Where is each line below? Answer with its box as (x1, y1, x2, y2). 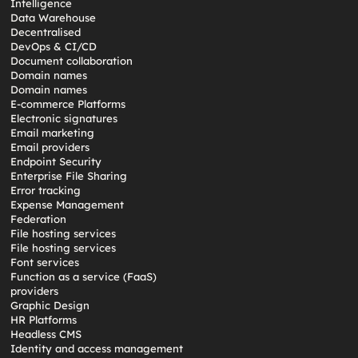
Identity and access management (10, 342, 184, 355)
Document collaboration (10, 54, 133, 67)
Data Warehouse (10, 11, 97, 24)
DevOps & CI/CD (10, 40, 97, 53)
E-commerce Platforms (10, 97, 126, 110)
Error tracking (10, 184, 82, 197)
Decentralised (10, 26, 82, 38)
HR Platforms (10, 313, 78, 326)
